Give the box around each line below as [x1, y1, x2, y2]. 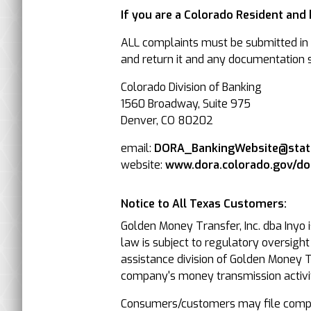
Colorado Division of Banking [121, 80, 262, 94]
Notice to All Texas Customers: [121, 196, 287, 211]
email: [121, 141, 154, 155]
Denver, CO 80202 [121, 113, 213, 128]
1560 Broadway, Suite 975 [121, 96, 251, 111]
